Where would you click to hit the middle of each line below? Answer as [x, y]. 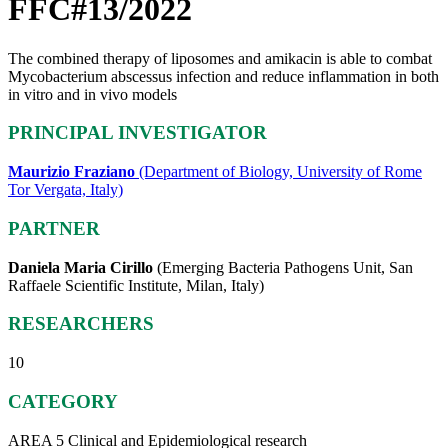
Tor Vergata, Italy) [65, 190]
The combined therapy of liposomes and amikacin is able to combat [220, 58]
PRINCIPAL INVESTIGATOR [137, 133]
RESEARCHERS [81, 324]
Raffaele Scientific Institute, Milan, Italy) [136, 285]
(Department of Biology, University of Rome [280, 172]
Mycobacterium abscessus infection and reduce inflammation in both [223, 76]
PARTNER [54, 228]
